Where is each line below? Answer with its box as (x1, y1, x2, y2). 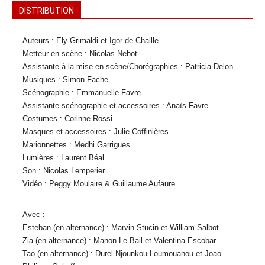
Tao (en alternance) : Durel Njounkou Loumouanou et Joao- (22, 249, 224, 258)
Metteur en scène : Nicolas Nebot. (22, 49, 140, 58)
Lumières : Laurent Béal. (22, 153, 106, 162)
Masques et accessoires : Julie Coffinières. (22, 127, 171, 136)
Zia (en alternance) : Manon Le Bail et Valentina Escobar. (22, 236, 218, 245)
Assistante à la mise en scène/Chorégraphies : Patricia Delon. (22, 62, 235, 71)
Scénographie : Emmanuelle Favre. (22, 88, 143, 97)
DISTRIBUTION (19, 6, 74, 15)
